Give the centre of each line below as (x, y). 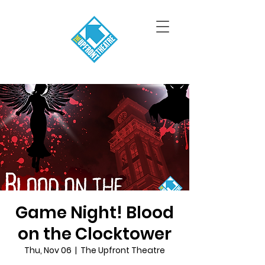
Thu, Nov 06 (48, 250)
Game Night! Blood (95, 213)
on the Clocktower (95, 234)
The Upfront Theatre (123, 250)
